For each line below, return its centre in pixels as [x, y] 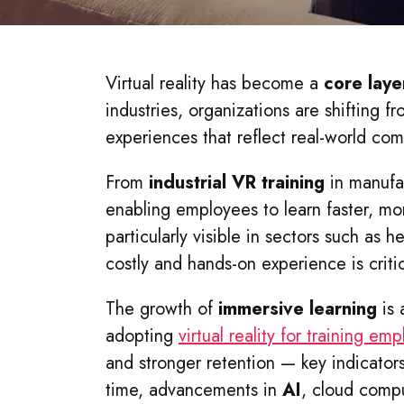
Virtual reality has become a [215, 83]
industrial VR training [237, 183]
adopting [142, 336]
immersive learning [298, 309]
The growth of [162, 309]
